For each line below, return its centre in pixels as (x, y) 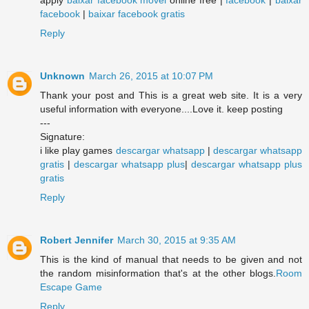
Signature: (62, 136)
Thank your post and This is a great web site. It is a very (171, 95)
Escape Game (71, 287)
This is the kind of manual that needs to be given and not (171, 259)
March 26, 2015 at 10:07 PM (151, 76)
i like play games (78, 150)
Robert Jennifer (77, 240)
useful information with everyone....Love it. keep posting (161, 109)
